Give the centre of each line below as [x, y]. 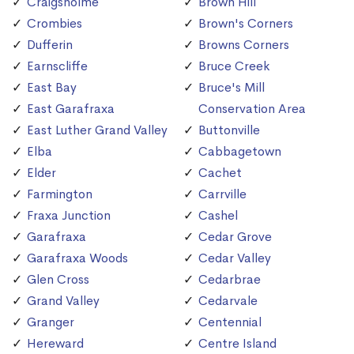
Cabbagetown [240, 151]
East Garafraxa [71, 108]
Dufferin [50, 44]
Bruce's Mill [232, 87]
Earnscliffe [57, 66]
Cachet [220, 172]
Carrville [222, 194]
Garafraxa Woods [77, 258]
